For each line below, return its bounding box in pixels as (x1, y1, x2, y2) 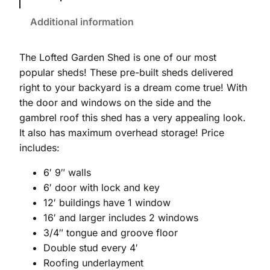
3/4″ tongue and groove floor (43, 227, 178, 239)
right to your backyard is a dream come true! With (19, 81, 247, 94)
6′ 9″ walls (43, 166, 91, 179)
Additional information (30, 16, 134, 28)
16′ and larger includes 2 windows (43, 212, 198, 224)
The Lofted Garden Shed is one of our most (19, 51, 216, 64)
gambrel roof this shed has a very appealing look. (19, 111, 246, 124)
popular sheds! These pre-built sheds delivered (19, 66, 233, 79)
